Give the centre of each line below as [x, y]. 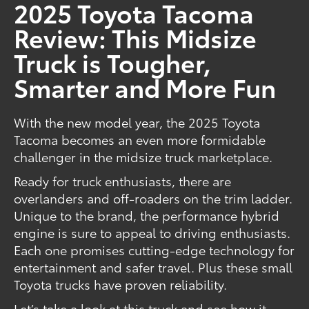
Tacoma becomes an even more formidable [140, 140]
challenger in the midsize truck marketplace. [145, 157]
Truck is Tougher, [113, 62]
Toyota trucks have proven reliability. [121, 285]
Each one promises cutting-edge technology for [154, 250]
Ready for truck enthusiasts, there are [123, 181]
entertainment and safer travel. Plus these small [153, 267]
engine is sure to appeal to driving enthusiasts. [154, 233]
